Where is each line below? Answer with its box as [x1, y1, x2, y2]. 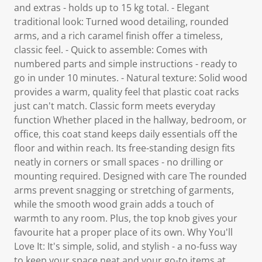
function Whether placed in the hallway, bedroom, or [14, 113, 247, 126]
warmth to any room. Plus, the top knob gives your [14, 212, 237, 225]
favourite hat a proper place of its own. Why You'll [14, 226, 233, 239]
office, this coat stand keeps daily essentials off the [14, 127, 237, 140]
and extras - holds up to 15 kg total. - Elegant [14, 1, 209, 14]
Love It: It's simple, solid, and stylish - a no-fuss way [14, 240, 237, 253]
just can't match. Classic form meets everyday [14, 99, 215, 112]
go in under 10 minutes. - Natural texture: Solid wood [14, 71, 247, 84]
